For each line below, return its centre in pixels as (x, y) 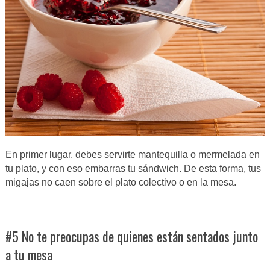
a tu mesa (29, 254)
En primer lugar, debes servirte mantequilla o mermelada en (132, 154)
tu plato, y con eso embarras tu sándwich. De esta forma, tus (133, 168)
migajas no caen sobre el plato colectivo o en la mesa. (121, 182)
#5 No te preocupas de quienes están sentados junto (131, 236)
